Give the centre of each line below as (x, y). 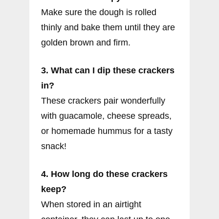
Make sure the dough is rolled (99, 12)
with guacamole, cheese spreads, (106, 116)
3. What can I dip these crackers (108, 71)
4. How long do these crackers (104, 174)
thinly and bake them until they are (108, 28)
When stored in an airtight (91, 205)
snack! (54, 146)
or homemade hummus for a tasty (107, 131)
